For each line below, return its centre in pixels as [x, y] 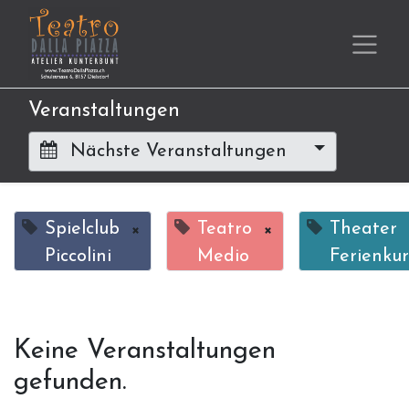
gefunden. [70, 382]
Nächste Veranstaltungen [178, 151]
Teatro [225, 229]
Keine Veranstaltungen [145, 351]
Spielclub [82, 229]
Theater [363, 229]
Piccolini [78, 256]
